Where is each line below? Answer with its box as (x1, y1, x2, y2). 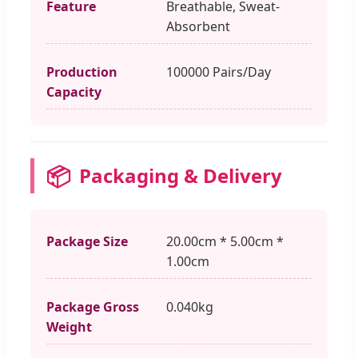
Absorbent (166, 17, 230, 35)
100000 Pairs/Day (166, 62, 271, 81)
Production (46, 62, 117, 81)
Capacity (46, 82, 101, 101)
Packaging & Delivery (79, 161, 282, 189)
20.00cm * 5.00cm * (166, 232, 284, 250)
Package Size (46, 232, 128, 250)
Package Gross (46, 297, 139, 316)
